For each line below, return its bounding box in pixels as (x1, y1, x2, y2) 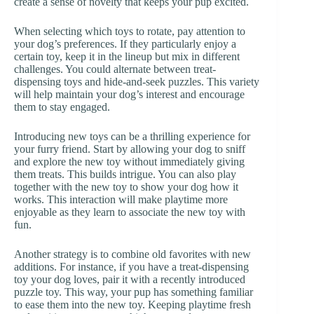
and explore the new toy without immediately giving (14, 155, 245, 168)
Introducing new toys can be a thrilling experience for (14, 130, 250, 142)
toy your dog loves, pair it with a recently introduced (14, 273, 245, 285)
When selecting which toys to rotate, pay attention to (14, 25, 245, 37)
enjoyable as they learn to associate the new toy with (14, 205, 245, 218)
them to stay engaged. (14, 100, 110, 113)
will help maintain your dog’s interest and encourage (14, 88, 245, 100)
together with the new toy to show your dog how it (14, 180, 238, 193)
